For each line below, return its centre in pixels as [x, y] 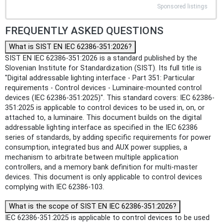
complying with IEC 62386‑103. [55, 187]
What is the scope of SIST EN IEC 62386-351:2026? [93, 207]
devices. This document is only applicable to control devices [104, 177]
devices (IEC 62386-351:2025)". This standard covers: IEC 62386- [110, 98]
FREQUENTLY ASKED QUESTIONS [84, 31]
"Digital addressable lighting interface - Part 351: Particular [100, 78]
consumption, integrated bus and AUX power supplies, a [96, 148]
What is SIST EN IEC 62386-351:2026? [70, 47]
